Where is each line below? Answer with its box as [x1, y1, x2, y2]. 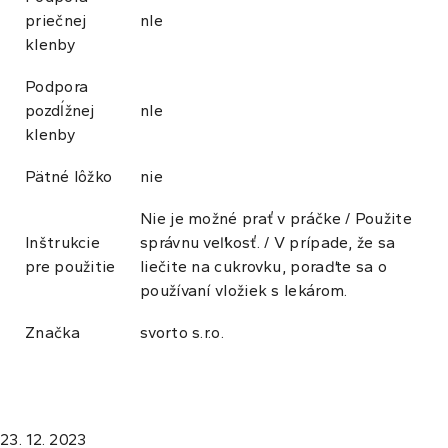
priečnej [25, 11, 87, 31]
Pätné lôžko [25, 167, 113, 187]
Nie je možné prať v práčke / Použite [140, 209, 412, 229]
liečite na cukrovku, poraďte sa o [140, 257, 387, 277]
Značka [25, 323, 80, 343]
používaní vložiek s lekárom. [140, 281, 348, 301]
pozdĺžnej [25, 101, 95, 121]
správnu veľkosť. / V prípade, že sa [140, 233, 396, 253]
